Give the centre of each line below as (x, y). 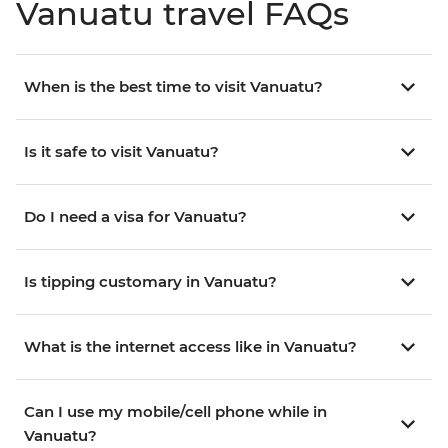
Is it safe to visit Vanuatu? (121, 152)
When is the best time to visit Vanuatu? (173, 87)
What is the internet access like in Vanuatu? (190, 347)
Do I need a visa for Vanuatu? (135, 217)
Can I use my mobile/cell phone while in (175, 412)
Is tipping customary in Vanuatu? (150, 282)
